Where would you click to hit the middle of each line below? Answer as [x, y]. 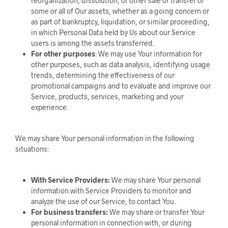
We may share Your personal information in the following [105, 138]
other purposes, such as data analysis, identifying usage [120, 64]
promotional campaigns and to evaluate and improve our [121, 86]
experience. [49, 107]
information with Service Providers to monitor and [111, 191]
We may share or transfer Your [156, 212]
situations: [32, 149]
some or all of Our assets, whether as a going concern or [120, 11]
